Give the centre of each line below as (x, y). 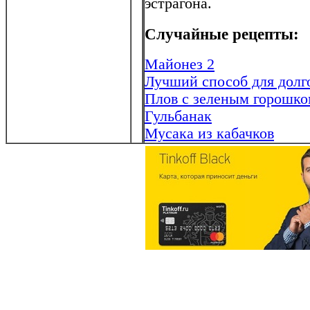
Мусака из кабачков (209, 134)
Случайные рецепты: (222, 34)
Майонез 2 (180, 65)
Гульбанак (178, 117)
